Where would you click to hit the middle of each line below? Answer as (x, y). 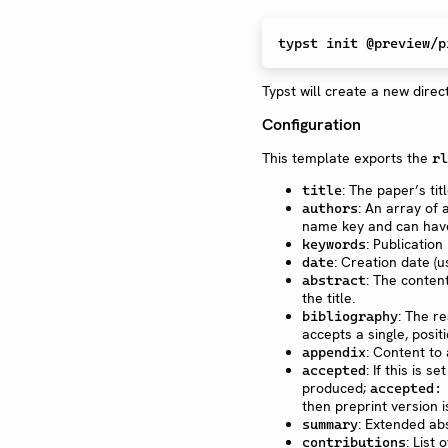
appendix (334, 351)
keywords (334, 243)
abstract (334, 279)
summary (330, 423)
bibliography (350, 315)
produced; (336, 387)
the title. (328, 297)
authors (330, 207)
